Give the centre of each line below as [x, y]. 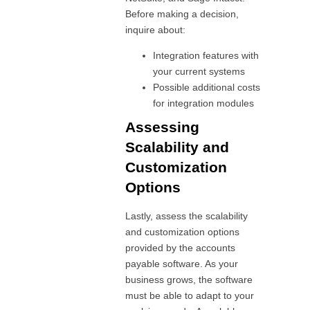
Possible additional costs [207, 88]
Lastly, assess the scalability [187, 216]
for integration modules [204, 103]
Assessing [163, 127]
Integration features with [206, 56]
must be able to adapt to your [190, 296]
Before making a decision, [182, 13]
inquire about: [156, 29]
